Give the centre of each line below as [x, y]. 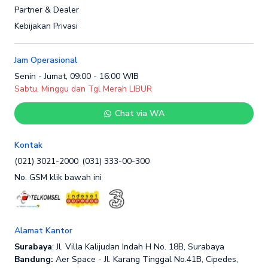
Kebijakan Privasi [46, 26]
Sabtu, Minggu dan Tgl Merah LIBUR [83, 89]
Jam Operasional [46, 60]
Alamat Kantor [43, 231]
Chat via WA [140, 114]
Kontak [28, 145]
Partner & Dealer [47, 10]
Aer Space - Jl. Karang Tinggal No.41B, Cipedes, [146, 259]
